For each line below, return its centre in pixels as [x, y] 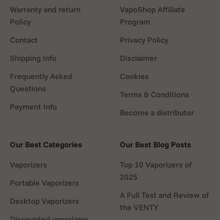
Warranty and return [45, 10]
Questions [28, 89]
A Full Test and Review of [164, 195]
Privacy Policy [144, 40]
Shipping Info [33, 58]
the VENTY [139, 207]
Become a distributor [157, 113]
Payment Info [33, 107]
